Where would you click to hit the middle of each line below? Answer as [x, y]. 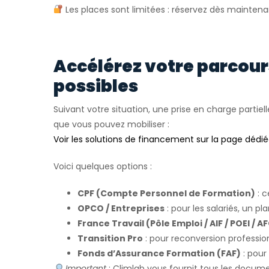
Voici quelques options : [103, 166]
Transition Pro [110, 238]
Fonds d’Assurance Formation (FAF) [159, 253]
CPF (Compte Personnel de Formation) [166, 193]
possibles [96, 86]
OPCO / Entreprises [121, 208]
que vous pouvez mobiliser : [111, 124]
